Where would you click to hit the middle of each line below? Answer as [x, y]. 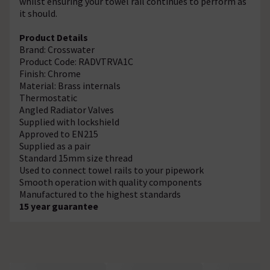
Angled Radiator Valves [67, 109]
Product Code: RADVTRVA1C [76, 61]
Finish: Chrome [50, 73]
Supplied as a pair [55, 146]
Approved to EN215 [59, 133]
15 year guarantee [59, 206]
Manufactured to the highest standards [100, 194]
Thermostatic [48, 97]
